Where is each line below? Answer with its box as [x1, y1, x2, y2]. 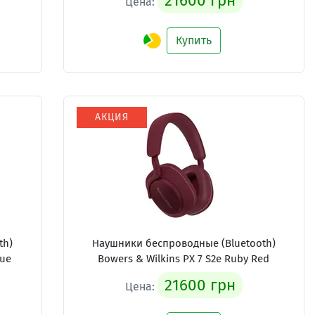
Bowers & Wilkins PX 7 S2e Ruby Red [98, 252, 270, 265]
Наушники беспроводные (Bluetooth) [91, 237, 276, 250]
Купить [176, 34, 212, 47]
